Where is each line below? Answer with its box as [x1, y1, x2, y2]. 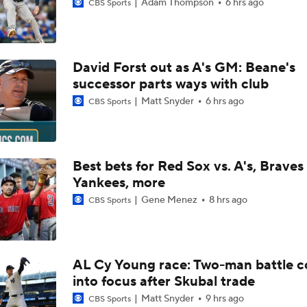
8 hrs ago [208, 193, 247, 206]
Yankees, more [72, 173, 165, 192]
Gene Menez [138, 193, 199, 206]
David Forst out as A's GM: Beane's [72, 58, 295, 77]
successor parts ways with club [72, 75, 269, 93]
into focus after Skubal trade [72, 272, 255, 291]
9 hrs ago [205, 292, 244, 305]
